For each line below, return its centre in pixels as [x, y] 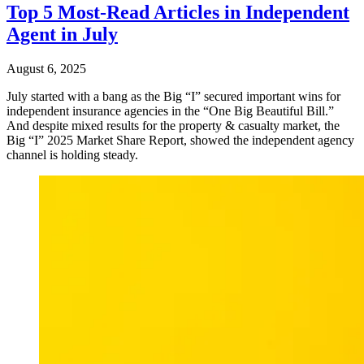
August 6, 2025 [46, 69]
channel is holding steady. [72, 155]
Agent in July [62, 35]
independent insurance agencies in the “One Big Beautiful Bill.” [170, 111]
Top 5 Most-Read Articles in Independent [178, 13]
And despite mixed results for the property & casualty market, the [173, 126]
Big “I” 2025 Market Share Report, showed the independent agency [180, 141]
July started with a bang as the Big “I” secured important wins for [173, 97]
